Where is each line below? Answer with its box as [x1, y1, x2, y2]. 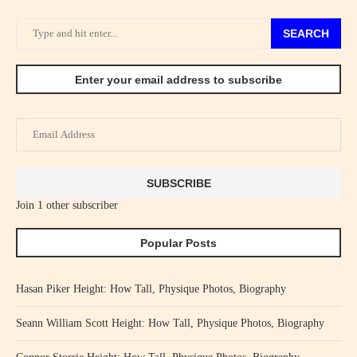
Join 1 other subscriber [16, 199, 118, 211]
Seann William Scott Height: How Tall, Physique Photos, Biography [16, 317, 324, 329]
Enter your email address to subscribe [75, 73, 282, 86]
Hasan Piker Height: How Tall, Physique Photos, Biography [16, 283, 286, 295]
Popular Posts [140, 237, 217, 249]
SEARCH [283, 27, 329, 40]
